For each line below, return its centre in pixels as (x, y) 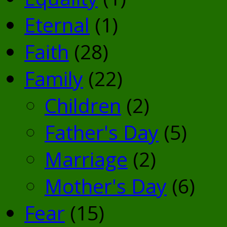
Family (54, 78)
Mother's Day (106, 185)
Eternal (57, 24)
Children (83, 105)
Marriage (86, 159)
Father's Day (102, 132)
